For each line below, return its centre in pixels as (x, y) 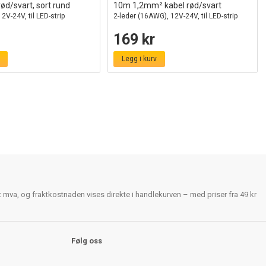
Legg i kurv (139, 59)
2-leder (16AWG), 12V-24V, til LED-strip (175, 16)
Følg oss (86, 241)
